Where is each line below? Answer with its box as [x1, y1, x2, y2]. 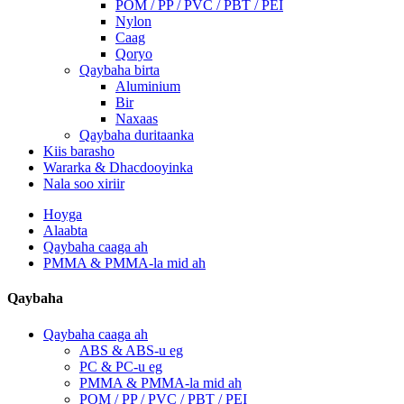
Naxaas [115, 111, 158, 126]
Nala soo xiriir [43, 176, 124, 191]
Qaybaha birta [79, 62, 160, 78]
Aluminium [115, 78, 180, 94]
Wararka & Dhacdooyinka [43, 160, 193, 175]
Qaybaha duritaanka [79, 127, 194, 142]
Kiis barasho [43, 143, 115, 159]
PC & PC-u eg [79, 358, 162, 374]
